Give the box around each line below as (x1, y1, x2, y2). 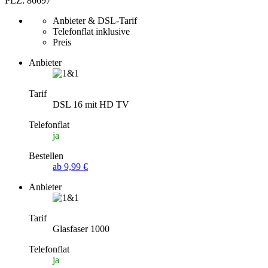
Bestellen (29, 150, 63, 161)
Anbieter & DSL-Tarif (53, 15, 137, 26)
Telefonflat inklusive (53, 26, 130, 36)
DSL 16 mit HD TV (53, 99, 129, 109)
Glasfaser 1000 (53, 223, 109, 234)
